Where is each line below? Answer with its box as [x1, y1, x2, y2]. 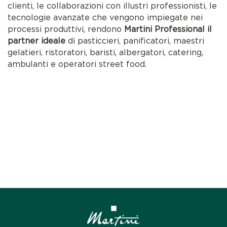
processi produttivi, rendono [8, 24, 125, 34]
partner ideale [8, 36, 66, 46]
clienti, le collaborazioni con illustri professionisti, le [8, 1, 217, 11]
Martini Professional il [124, 24, 212, 34]
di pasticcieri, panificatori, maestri [65, 36, 205, 46]
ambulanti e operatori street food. [8, 59, 147, 69]
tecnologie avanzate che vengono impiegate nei [8, 13, 203, 22]
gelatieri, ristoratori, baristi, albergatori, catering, [8, 48, 204, 57]
